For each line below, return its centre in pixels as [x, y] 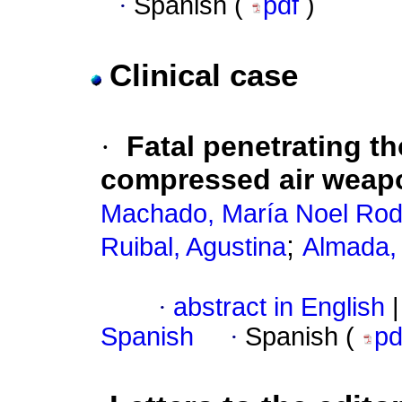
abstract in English [279, 307]
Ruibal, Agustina [193, 247]
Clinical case [204, 75]
